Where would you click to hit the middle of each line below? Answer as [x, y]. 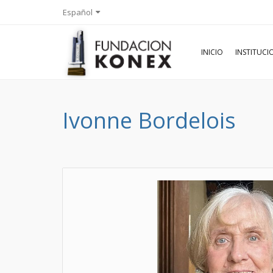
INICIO [212, 52]
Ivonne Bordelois [149, 120]
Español [78, 12]
